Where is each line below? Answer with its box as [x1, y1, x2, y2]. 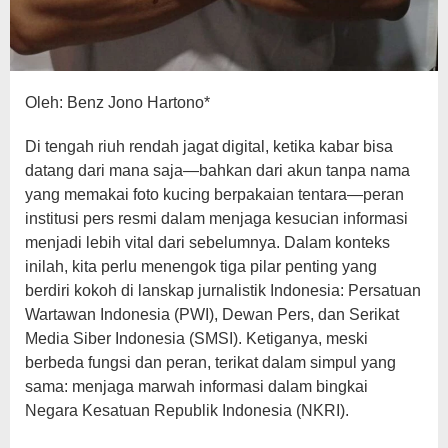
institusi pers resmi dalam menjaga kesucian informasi [25, 210, 408, 228]
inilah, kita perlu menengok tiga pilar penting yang [25, 258, 377, 276]
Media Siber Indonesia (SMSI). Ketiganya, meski [25, 330, 368, 348]
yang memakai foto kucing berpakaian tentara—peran [25, 186, 404, 204]
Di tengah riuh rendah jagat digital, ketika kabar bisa [25, 138, 393, 156]
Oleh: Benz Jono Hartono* [25, 94, 210, 112]
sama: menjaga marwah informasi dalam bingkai [25, 378, 368, 396]
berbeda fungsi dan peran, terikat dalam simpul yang [25, 354, 396, 372]
